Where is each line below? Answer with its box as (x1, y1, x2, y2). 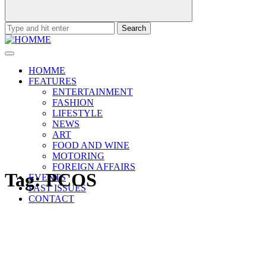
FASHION (52, 97, 94, 107)
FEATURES (28, 76, 77, 86)
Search (4, 21, 30, 31)
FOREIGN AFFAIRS (52, 161, 135, 172)
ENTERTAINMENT (52, 87, 133, 97)
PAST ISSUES (28, 183, 86, 193)
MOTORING (52, 151, 104, 161)
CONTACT (28, 194, 74, 204)
